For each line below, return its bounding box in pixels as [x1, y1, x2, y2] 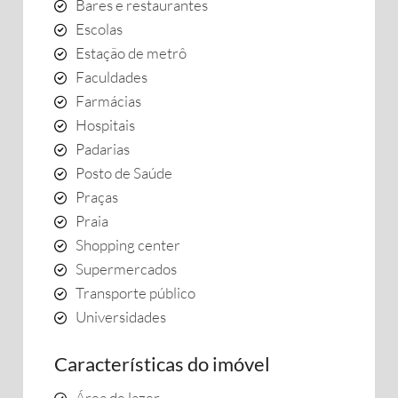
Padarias [76, 139, 130, 158]
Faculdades [76, 68, 147, 86]
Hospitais [76, 115, 135, 134]
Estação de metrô [76, 44, 187, 62]
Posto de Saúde [76, 163, 172, 182]
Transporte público [76, 283, 195, 302]
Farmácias [76, 92, 141, 110]
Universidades [76, 307, 166, 326]
